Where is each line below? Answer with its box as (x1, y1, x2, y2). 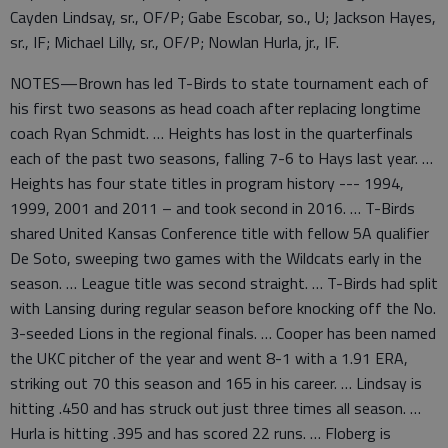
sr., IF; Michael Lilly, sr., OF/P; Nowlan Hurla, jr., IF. (10, 30, 339, 55)
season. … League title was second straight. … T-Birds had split (10, 271, 438, 296)
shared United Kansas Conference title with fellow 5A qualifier (10, 221, 429, 246)
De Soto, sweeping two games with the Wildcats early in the (10, 246, 422, 271)
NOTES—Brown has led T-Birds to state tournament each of (10, 71, 429, 96)
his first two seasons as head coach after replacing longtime (10, 96, 421, 121)
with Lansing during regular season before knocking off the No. (10, 296, 436, 321)
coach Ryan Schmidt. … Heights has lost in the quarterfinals (10, 121, 413, 146)
